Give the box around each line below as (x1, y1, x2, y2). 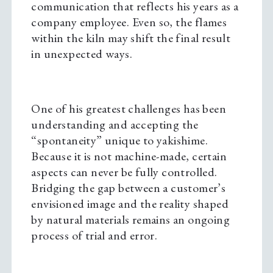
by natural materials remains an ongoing (31, 211, 230, 228)
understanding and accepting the (31, 116, 199, 133)
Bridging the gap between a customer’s (31, 180, 226, 196)
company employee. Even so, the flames (31, 14, 227, 30)
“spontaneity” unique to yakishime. (31, 132, 208, 149)
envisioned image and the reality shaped (31, 196, 229, 212)
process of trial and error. (31, 227, 158, 244)
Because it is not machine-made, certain (31, 148, 227, 165)
